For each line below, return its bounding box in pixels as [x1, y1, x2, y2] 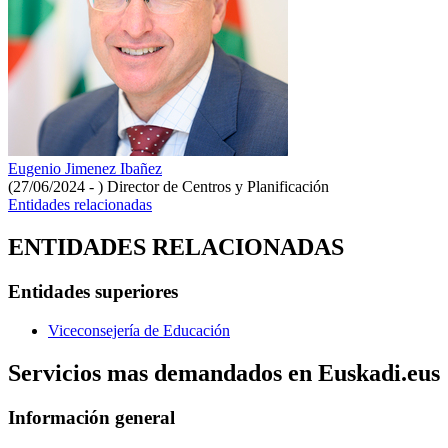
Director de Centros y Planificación [107, 178, 329, 196]
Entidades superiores [8, 281, 178, 303]
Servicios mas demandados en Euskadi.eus [8, 359, 440, 386]
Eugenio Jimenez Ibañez [8, 160, 162, 178]
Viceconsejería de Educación [48, 322, 230, 339]
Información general [8, 406, 175, 428]
